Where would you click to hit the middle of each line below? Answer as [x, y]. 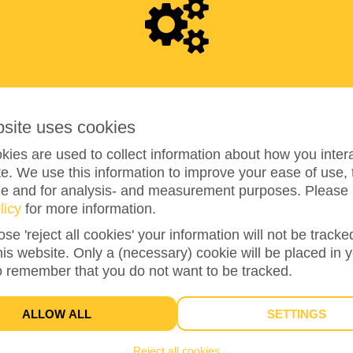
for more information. [89, 208]
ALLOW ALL [61, 314]
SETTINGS [301, 314]
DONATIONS [176, 304]
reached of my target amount [179, 217]
